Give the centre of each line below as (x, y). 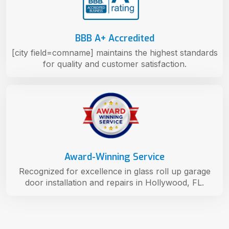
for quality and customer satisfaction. (114, 64)
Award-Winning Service (114, 157)
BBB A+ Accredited (114, 38)
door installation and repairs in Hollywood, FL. (114, 183)
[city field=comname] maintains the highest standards (114, 52)
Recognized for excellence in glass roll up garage (114, 171)
